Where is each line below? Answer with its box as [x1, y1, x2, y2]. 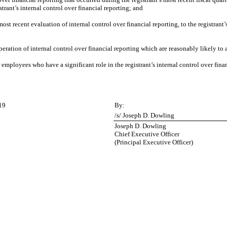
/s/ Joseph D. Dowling [115, 111, 174, 119]
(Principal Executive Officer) [115, 138, 193, 146]
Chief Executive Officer [115, 130, 179, 138]
